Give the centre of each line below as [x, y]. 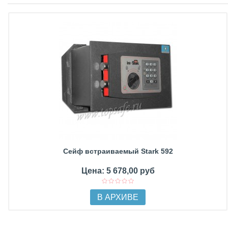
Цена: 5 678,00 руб [118, 171]
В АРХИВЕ [118, 197]
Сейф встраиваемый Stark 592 [118, 151]
